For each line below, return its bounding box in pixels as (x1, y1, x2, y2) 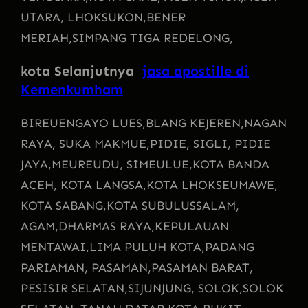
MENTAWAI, (21, 239, 89, 254)
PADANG (205, 239, 254, 254)
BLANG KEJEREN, (146, 115, 244, 131)
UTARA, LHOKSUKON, (21, 9, 146, 25)
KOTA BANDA (192, 156, 269, 172)
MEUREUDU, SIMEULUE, (52, 156, 192, 172)
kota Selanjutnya (21, 62, 142, 79)
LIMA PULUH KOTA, (89, 239, 205, 254)
